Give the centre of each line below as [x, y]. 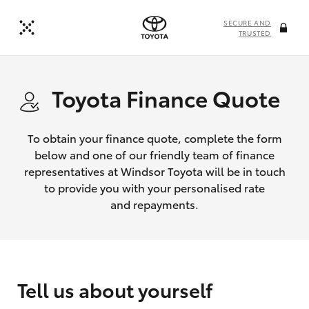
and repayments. [154, 204]
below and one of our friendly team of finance [154, 154]
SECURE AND [247, 22]
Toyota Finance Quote [166, 98]
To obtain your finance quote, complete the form [154, 138]
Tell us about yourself [115, 289]
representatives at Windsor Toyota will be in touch [154, 171]
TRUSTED [255, 33]
